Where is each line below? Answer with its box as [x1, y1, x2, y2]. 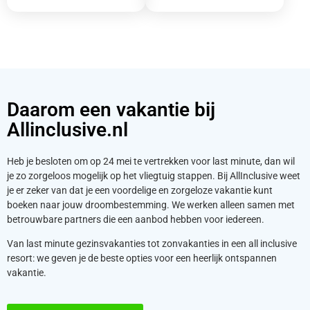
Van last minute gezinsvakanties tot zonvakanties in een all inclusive [7, 237, 297, 249]
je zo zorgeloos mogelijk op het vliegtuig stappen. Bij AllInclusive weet [7, 170, 300, 181]
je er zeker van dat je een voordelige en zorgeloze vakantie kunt [7, 184, 273, 196]
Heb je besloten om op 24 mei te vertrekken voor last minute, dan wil [7, 155, 295, 167]
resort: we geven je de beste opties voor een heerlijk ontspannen [7, 252, 277, 264]
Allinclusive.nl [7, 118, 128, 141]
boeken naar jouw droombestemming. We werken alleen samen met [7, 199, 295, 210]
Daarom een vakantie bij [7, 98, 215, 121]
